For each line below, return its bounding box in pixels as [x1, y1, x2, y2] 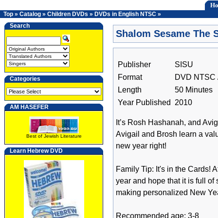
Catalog [19, 11, 41, 18]
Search [10, 22, 30, 29]
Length [118, 86, 142, 94]
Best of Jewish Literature [26, 133, 82, 139]
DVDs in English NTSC [94, 11, 156, 18]
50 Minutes [175, 86, 213, 94]
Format [118, 73, 142, 81]
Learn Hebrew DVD [10, 147, 63, 154]
